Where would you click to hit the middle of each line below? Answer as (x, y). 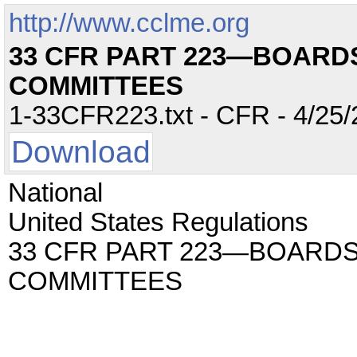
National (55, 193)
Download (81, 152)
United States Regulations (158, 222)
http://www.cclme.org (129, 23)
